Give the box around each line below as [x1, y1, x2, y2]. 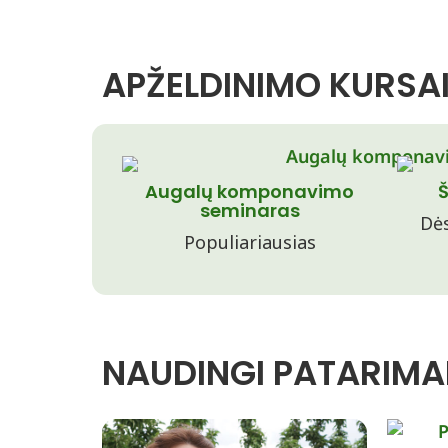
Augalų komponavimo [145, 179, 354, 204]
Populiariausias [183, 230, 316, 254]
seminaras [199, 198, 300, 223]
